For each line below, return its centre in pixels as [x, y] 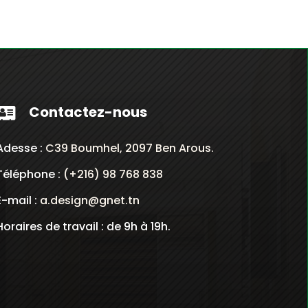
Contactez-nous [88, 112]
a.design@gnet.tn [90, 201]
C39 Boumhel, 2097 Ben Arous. [130, 148]
